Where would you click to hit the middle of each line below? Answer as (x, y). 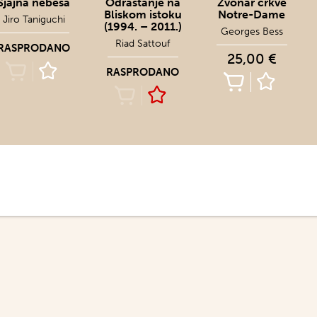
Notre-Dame (252, 15)
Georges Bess (252, 31)
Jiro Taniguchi (34, 19)
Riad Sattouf (143, 44)
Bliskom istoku (143, 15)
